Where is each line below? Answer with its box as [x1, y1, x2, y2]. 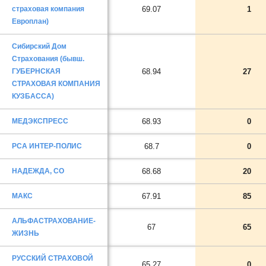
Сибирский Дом [12, 42, 66, 50]
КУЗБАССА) [12, 92, 54, 100]
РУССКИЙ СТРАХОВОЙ [12, 254, 93, 262]
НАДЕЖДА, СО [12, 167, 64, 175]
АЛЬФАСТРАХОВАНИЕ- [12, 217, 96, 225]
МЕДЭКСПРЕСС [12, 117, 68, 125]
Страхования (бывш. [12, 55, 84, 63]
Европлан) [12, 17, 49, 26]
